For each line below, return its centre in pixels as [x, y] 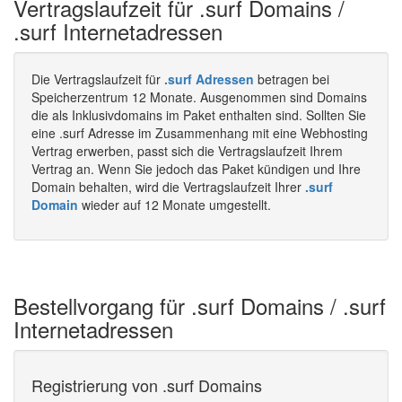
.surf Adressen [209, 79]
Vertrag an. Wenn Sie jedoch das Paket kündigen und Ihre [196, 169]
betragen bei [292, 79]
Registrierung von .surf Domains [147, 385]
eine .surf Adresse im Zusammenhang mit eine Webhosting [200, 133]
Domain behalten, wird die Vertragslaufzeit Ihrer [168, 187]
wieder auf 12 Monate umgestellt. [175, 205]
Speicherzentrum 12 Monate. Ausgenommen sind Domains [199, 97]
